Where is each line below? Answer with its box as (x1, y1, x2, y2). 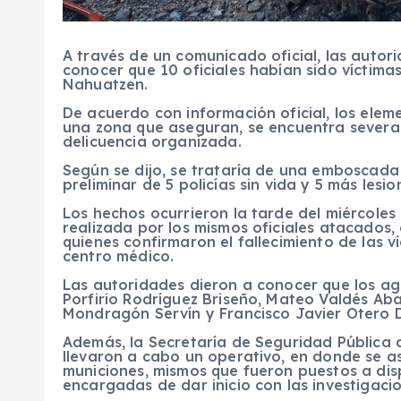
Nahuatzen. (63, 74, 149, 93)
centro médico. (63, 246, 175, 265)
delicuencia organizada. (63, 132, 242, 150)
